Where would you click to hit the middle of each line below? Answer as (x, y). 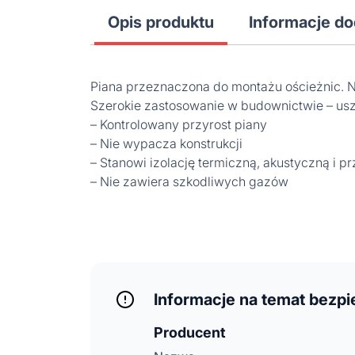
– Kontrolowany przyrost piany (179, 124)
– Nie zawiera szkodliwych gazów (189, 181)
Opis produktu (161, 22)
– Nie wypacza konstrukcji (166, 143)
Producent (190, 332)
